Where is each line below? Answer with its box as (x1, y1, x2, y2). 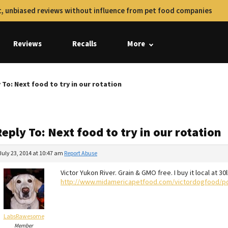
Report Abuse (64, 149, 97, 158)
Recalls (72, 39, 97, 49)
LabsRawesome (3, 212, 44, 221)
